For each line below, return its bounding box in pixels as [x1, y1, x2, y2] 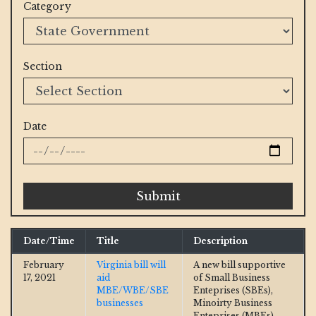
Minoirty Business [193, 297, 272, 308]
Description [193, 235, 248, 246]
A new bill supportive [193, 259, 286, 270]
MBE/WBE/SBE [97, 284, 169, 296]
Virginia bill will [97, 259, 166, 270]
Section [23, 59, 62, 73]
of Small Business [193, 272, 270, 283]
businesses [97, 297, 143, 308]
